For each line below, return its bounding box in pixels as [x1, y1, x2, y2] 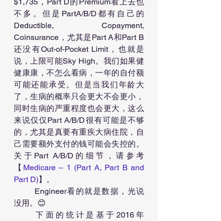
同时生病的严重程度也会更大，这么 [14, 104, 144, 113]
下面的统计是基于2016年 [14, 210, 36, 220]
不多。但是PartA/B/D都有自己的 [14, 9, 144, 18]
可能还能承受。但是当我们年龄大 [14, 80, 144, 89]
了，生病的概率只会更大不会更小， [14, 92, 144, 101]
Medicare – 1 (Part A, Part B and [23, 163, 144, 172]
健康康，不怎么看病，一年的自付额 [14, 68, 144, 77]
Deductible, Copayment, [14, 21, 144, 30]
